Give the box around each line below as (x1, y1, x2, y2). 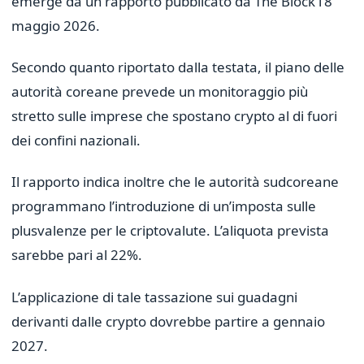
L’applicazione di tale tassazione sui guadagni (11, 287, 297, 306)
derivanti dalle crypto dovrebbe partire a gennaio (11, 311, 325, 331)
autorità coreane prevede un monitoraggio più (11, 82, 308, 102)
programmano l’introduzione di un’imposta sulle (11, 197, 316, 216)
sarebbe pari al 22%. (11, 245, 142, 265)
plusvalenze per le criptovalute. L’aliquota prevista (11, 221, 329, 240)
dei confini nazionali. (11, 131, 141, 150)
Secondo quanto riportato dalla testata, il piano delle (11, 58, 344, 77)
